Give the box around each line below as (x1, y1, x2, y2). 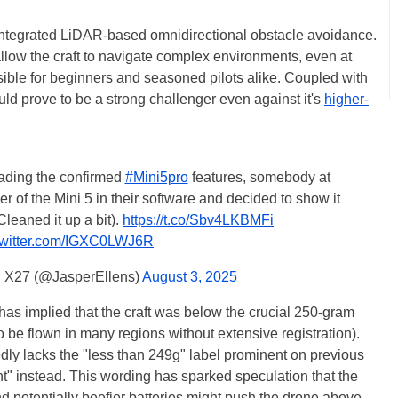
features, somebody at (187, 170, 330, 185)
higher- (324, 92, 369, 107)
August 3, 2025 (141, 269, 237, 284)
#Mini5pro (124, 170, 188, 185)
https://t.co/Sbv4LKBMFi (123, 212, 274, 227)
